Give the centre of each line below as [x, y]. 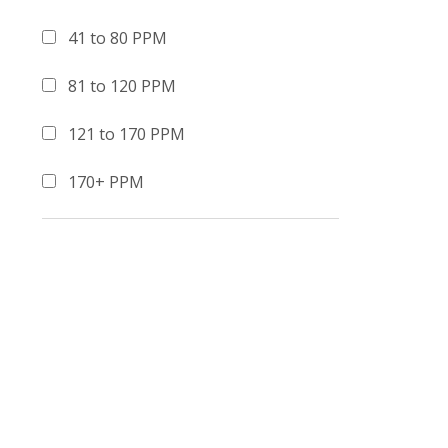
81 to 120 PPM [122, 86]
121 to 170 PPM [126, 134]
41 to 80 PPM [117, 38]
